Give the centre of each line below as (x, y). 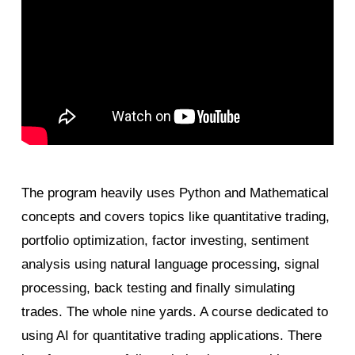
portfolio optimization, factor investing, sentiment (165, 241)
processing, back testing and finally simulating (158, 288)
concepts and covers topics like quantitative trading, (175, 217)
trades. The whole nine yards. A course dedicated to (174, 312)
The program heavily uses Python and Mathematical (175, 193)
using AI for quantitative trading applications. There (171, 336)
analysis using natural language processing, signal (170, 265)
